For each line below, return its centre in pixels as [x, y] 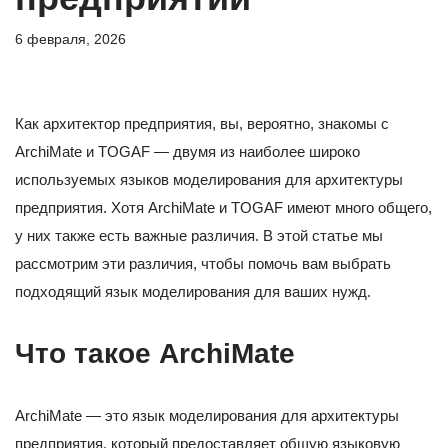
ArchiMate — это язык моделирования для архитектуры [207, 416]
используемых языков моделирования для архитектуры [209, 180]
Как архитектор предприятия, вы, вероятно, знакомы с [202, 124]
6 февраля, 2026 [70, 40]
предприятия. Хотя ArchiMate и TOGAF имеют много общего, [223, 208]
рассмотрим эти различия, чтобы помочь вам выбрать [203, 264]
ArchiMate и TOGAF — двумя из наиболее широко [187, 152]
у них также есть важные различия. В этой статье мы [199, 236]
